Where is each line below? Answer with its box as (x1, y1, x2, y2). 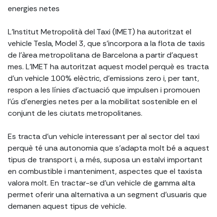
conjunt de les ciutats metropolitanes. (8, 108, 142, 119)
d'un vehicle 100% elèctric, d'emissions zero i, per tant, (8, 73, 199, 84)
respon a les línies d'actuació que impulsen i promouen (8, 85, 200, 95)
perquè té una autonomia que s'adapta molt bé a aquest (8, 143, 209, 154)
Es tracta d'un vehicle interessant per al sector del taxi (8, 131, 200, 142)
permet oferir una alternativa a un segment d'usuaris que (8, 189, 207, 200)
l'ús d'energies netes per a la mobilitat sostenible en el (8, 96, 197, 107)
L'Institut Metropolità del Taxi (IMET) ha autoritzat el (8, 27, 191, 37)
